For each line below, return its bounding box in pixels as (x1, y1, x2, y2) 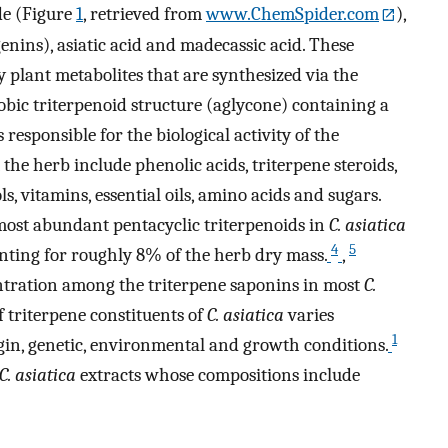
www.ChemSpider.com (206, 2, 379, 25)
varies (284, 304, 334, 327)
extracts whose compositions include (76, 364, 360, 387)
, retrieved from (83, 2, 206, 25)
